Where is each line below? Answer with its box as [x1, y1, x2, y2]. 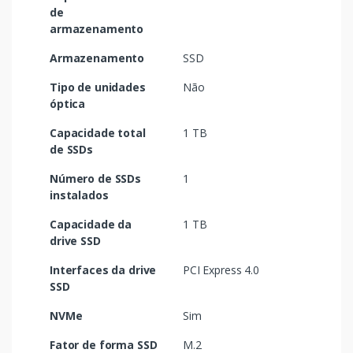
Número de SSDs [50, 171, 141, 187]
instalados [50, 188, 109, 203]
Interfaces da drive [50, 262, 157, 278]
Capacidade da [50, 217, 132, 232]
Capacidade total [50, 125, 146, 141]
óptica [50, 96, 86, 112]
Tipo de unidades [50, 80, 146, 95]
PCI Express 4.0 [183, 262, 259, 278]
